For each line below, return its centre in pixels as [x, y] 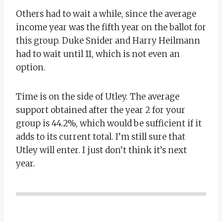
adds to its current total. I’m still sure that [101, 137]
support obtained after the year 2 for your [101, 110]
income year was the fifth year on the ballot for [111, 27]
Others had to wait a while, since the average [106, 14]
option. [31, 67]
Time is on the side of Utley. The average [98, 96]
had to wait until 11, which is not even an [98, 54]
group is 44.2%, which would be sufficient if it [109, 123]
